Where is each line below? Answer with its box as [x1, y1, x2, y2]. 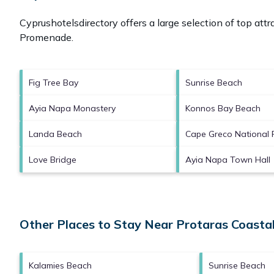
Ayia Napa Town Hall [185, 154, 270, 165]
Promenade [20, 31, 72, 43]
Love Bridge [29, 154, 76, 165]
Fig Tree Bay [29, 76, 78, 88]
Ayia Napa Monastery [29, 102, 116, 114]
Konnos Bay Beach [185, 102, 261, 114]
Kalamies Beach [29, 259, 92, 271]
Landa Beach [29, 128, 82, 139]
